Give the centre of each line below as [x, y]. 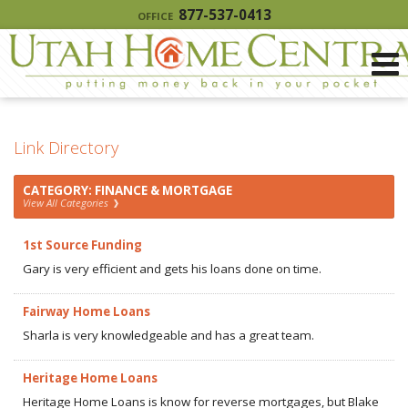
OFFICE [155, 16]
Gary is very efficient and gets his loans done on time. [172, 269]
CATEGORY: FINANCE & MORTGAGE [127, 190]
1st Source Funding [82, 245]
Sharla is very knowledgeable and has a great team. [168, 335]
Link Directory [66, 147]
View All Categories [67, 203]
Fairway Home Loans [87, 311]
